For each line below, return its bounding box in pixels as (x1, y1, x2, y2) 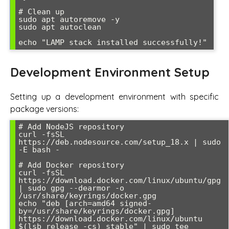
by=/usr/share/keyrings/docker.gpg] (18, 206, 175, 216)
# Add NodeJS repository (18, 122, 124, 131)
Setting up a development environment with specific (10, 91, 219, 102)
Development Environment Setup (10, 64, 210, 80)
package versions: (10, 103, 79, 114)
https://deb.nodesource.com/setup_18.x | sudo (18, 137, 221, 147)
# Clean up (18, 7, 64, 17)
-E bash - (18, 145, 60, 154)
